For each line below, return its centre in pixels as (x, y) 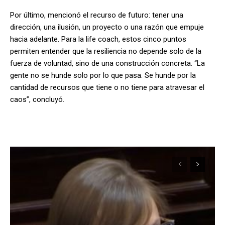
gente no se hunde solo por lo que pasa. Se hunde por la (103, 75)
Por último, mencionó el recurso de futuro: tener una (97, 15)
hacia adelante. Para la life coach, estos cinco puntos (98, 39)
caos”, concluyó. (37, 99)
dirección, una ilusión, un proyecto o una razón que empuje (107, 27)
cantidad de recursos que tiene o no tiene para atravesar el (107, 87)
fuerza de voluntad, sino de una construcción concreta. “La (107, 63)
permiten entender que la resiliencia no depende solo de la (106, 51)
